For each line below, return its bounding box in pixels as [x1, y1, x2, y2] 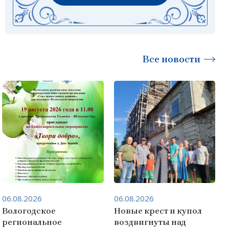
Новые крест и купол [113, 205, 202, 216]
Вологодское [2, 205, 56, 216]
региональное [2, 217, 62, 227]
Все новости [143, 53, 200, 65]
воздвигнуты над [113, 217, 186, 227]
